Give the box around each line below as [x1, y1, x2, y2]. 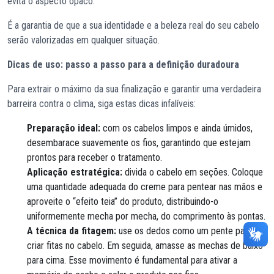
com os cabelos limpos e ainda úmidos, [100, 122, 253, 134]
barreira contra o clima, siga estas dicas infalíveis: [7, 97, 196, 109]
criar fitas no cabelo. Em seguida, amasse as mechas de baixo [27, 239, 263, 251]
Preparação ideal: [27, 122, 100, 134]
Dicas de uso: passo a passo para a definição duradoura [7, 58, 239, 70]
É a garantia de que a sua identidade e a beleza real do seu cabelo [7, 19, 259, 31]
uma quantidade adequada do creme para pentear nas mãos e [27, 180, 262, 193]
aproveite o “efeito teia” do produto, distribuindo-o [27, 195, 218, 207]
